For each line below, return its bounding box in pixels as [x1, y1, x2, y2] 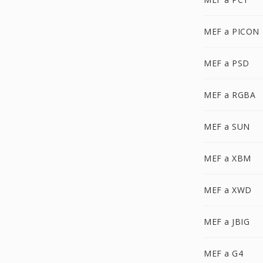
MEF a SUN [204, 121, 250, 132]
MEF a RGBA [204, 89, 255, 100]
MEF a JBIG [204, 216, 249, 227]
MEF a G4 [204, 248, 243, 259]
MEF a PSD [204, 58, 249, 69]
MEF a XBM [204, 153, 251, 164]
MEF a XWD [204, 184, 252, 195]
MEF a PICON [204, 26, 259, 37]
